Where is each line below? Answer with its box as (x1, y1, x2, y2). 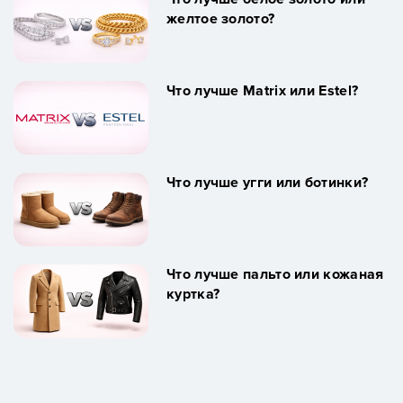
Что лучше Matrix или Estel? (166, 81, 359, 100)
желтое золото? (166, 9, 275, 28)
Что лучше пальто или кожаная (166, 264, 384, 283)
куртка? (166, 284, 220, 303)
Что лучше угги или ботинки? (166, 173, 369, 192)
